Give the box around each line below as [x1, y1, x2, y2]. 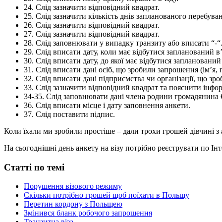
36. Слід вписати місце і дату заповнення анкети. [24, 101, 190, 110]
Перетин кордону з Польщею [24, 200, 122, 209]
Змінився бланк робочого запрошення [24, 209, 152, 218]
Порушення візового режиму [24, 182, 122, 191]
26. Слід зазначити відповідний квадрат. [24, 20, 160, 29]
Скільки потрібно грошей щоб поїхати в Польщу [24, 191, 189, 200]
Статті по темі [4, 162, 64, 172]
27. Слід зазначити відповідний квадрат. [24, 29, 160, 38]
